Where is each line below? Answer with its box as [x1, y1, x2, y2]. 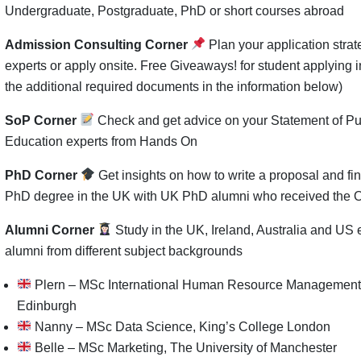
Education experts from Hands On [5, 134, 197, 148]
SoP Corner [5, 113, 80, 127]
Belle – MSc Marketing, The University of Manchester [31, 340, 338, 355]
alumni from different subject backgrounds [5, 243, 243, 258]
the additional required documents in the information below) [5, 79, 342, 93]
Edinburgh [17, 298, 77, 313]
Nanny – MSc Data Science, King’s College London [31, 319, 331, 334]
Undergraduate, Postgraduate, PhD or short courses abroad [5, 3, 344, 18]
